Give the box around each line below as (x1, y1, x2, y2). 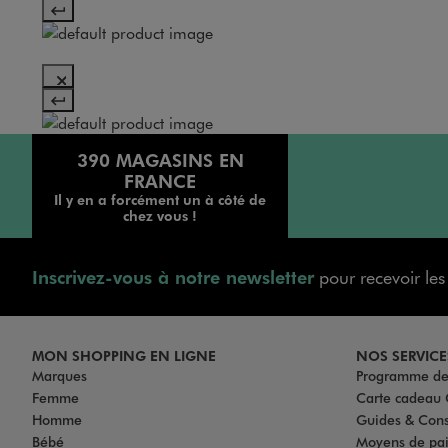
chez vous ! (123, 206, 197, 225)
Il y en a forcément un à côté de (54, 190, 266, 209)
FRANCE (124, 169, 196, 193)
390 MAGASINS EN (76, 148, 244, 172)
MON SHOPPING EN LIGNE (32, 346, 216, 365)
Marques (32, 366, 87, 386)
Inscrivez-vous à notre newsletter (32, 265, 314, 289)
